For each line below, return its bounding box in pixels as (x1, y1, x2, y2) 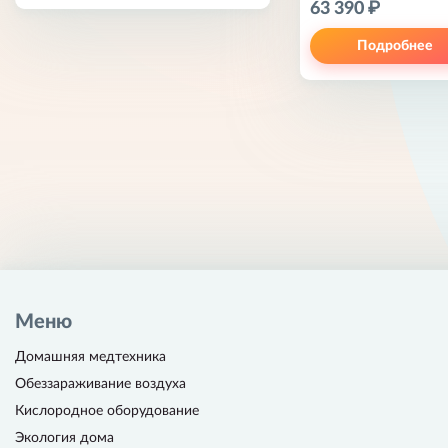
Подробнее (356, 39, 433, 54)
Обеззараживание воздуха (15, 377, 186, 392)
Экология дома (15, 431, 114, 446)
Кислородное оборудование (15, 404, 199, 419)
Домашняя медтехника (15, 350, 166, 365)
